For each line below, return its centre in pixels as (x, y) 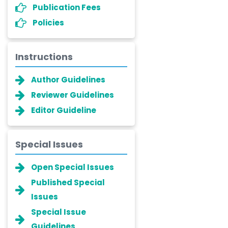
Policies (48, 23)
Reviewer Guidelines (73, 95)
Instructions (44, 57)
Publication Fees (67, 7)
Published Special (68, 182)
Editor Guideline (64, 110)
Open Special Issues (73, 167)
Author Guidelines (68, 80)
